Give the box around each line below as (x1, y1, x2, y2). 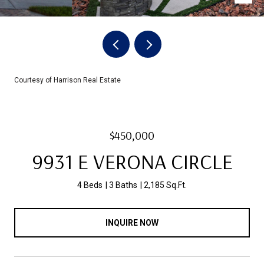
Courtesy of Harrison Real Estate (14, 76, 121, 84)
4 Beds (77, 180, 103, 190)
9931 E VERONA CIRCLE (31, 148, 233, 174)
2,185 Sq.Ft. (144, 180, 187, 190)
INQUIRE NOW (105, 217, 159, 227)
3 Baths (109, 180, 137, 190)
